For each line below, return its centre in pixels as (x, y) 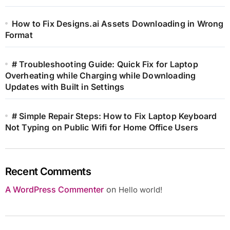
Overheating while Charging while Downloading (100, 75)
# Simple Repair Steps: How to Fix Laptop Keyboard (114, 116)
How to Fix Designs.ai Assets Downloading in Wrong (118, 23)
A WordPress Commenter (54, 189)
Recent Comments (48, 171)
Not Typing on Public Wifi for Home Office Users (101, 127)
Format (19, 35)
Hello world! (140, 189)
